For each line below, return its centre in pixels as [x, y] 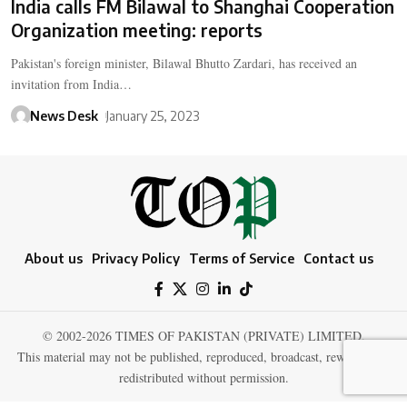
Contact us [338, 258]
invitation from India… [71, 84]
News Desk [64, 115]
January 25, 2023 [153, 115]
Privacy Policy [136, 258]
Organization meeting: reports [137, 30]
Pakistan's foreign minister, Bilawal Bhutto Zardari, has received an [184, 64]
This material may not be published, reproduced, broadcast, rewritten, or [203, 357]
